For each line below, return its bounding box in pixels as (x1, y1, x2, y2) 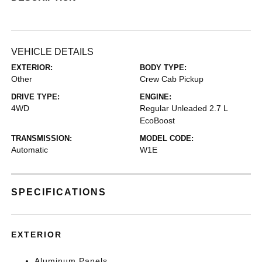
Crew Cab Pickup (140, 74, 204, 84)
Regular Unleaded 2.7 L (140, 104, 227, 113)
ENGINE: (140, 92, 171, 102)
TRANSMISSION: (11, 134, 73, 143)
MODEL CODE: (140, 134, 194, 143)
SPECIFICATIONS (11, 187, 107, 198)
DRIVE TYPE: (11, 92, 60, 102)
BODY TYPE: (140, 63, 187, 73)
